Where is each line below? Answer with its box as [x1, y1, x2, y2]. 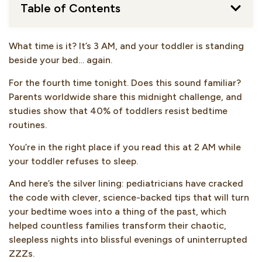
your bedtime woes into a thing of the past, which [9, 206, 226, 218]
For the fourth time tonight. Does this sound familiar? [9, 77, 241, 88]
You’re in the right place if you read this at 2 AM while [9, 142, 241, 153]
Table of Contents [20, 1, 120, 16]
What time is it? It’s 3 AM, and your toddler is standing [9, 40, 244, 52]
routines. [9, 119, 47, 130]
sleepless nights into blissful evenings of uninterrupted [9, 234, 247, 246]
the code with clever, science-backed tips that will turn [9, 192, 249, 204]
